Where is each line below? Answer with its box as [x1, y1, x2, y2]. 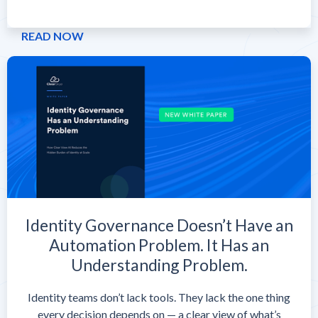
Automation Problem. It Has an [49, 235, 269, 256]
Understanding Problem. [70, 255, 248, 275]
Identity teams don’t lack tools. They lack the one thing [28, 290, 290, 305]
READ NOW [21, 29, 84, 43]
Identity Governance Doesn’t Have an [25, 215, 293, 236]
